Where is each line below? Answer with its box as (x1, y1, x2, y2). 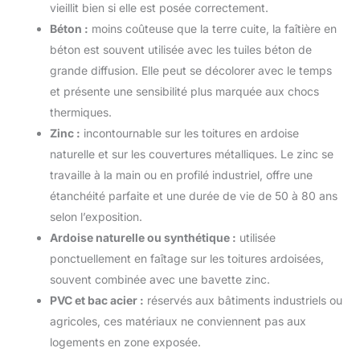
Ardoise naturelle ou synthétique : (50, 230, 236, 244)
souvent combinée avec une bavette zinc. (50, 272, 270, 286)
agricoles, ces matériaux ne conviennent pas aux (50, 313, 306, 328)
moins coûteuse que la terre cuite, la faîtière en (88, 21, 337, 35)
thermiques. (50, 104, 112, 119)
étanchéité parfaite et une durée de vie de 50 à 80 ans (50, 188, 337, 202)
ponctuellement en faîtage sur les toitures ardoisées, (50, 251, 324, 265)
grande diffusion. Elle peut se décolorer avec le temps (50, 63, 332, 77)
